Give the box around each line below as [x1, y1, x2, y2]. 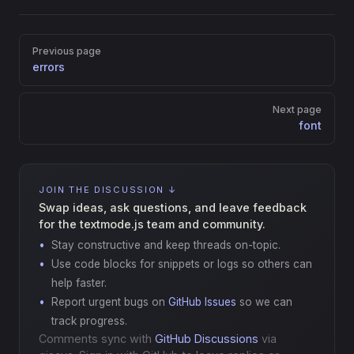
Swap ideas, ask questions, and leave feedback [39, 201, 307, 214]
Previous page [32, 45, 101, 57]
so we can [239, 296, 292, 308]
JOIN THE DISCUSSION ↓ [39, 184, 177, 195]
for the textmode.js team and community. [39, 217, 265, 231]
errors [32, 60, 65, 73]
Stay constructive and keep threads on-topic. [51, 239, 281, 251]
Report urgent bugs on [51, 296, 168, 308]
